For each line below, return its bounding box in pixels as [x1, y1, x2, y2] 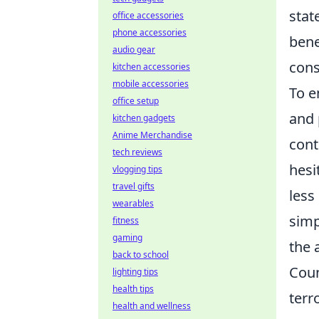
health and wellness [113, 300, 191, 312]
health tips [113, 283, 154, 295]
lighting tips [113, 266, 158, 278]
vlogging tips [113, 163, 162, 175]
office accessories [113, 9, 184, 21]
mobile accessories [113, 78, 189, 90]
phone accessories [113, 26, 187, 38]
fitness [113, 214, 139, 226]
